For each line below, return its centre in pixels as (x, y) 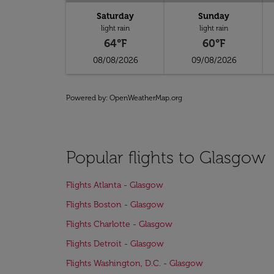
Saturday (116, 16)
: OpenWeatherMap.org (144, 98)
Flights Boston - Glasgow (115, 205)
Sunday (214, 16)
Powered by (86, 98)
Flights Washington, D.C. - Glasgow (135, 263)
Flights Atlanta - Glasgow (115, 185)
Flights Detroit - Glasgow (115, 244)
